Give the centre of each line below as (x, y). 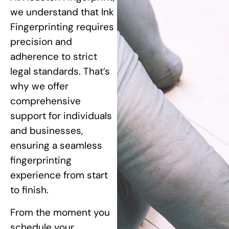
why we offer (39, 86)
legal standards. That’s (60, 72)
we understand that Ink (62, 12)
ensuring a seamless (56, 146)
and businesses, (47, 131)
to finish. (29, 190)
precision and (41, 42)
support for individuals (61, 116)
